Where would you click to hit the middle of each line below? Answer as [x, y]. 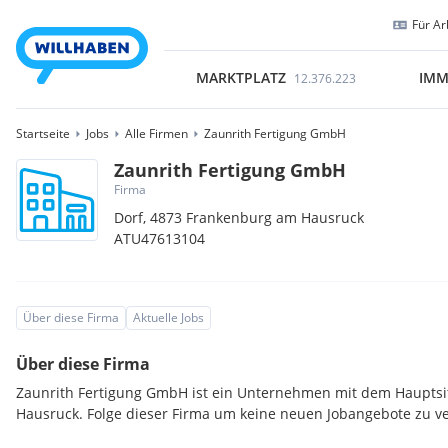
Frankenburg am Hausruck [275, 217]
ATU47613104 [160, 238]
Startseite [43, 133]
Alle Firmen [156, 133]
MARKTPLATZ [240, 77]
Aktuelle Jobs [168, 317]
